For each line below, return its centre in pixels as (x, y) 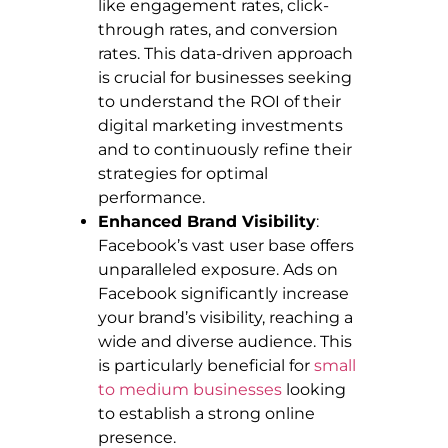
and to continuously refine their (225, 149)
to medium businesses (190, 389)
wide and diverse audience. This (225, 341)
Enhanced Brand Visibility (207, 221)
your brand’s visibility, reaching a (225, 317)
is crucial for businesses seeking (225, 77)
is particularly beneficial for (206, 365)
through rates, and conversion (218, 29)
